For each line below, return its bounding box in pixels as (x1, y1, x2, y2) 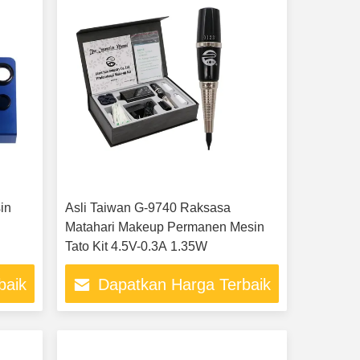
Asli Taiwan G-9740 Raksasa (64, 201, 231, 215)
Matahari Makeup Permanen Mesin (64, 220, 264, 234)
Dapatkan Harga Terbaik (98, 276, 272, 294)
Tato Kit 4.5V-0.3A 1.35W (64, 239, 207, 253)
